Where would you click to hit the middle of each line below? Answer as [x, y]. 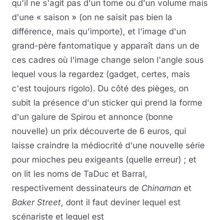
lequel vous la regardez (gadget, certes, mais [101, 74]
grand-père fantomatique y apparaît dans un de [106, 46]
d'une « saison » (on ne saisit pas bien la [92, 17]
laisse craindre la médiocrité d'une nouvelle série [108, 145]
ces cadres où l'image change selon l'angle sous [108, 60]
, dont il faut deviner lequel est [121, 202]
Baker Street [36, 202]
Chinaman [161, 188]
